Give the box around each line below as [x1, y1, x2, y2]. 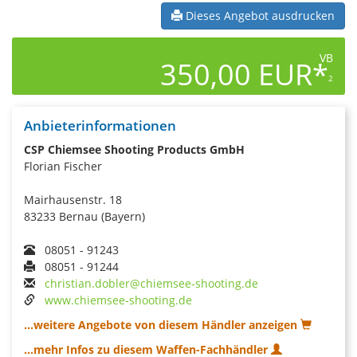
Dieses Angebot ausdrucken [182, 7, 335, 23]
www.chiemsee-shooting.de [45, 292, 192, 308]
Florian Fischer [24, 158, 102, 174]
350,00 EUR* [160, 54, 328, 94]
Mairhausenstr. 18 [24, 191, 122, 207]
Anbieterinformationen [24, 116, 176, 135]
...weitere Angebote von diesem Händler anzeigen [24, 316, 300, 332]
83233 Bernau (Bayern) [24, 208, 145, 224]
